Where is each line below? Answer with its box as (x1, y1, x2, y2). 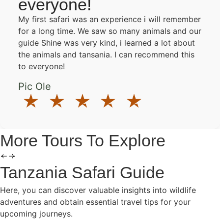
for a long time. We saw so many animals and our (18, 26, 202, 36)
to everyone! (18, 61, 65, 72)
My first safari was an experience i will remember (18, 14, 201, 25)
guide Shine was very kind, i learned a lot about (18, 38, 195, 48)
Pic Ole (18, 80, 52, 92)
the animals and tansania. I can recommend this (18, 50, 195, 60)
